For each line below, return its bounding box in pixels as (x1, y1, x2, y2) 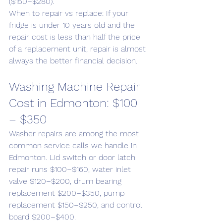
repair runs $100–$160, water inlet (9, 165, 133, 174)
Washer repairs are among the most (9, 129, 141, 138)
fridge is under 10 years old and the (9, 20, 137, 30)
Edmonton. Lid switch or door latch (9, 153, 138, 162)
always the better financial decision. (9, 56, 137, 65)
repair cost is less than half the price (9, 32, 143, 42)
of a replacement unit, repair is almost (9, 44, 148, 54)
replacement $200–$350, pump (9, 188, 127, 198)
